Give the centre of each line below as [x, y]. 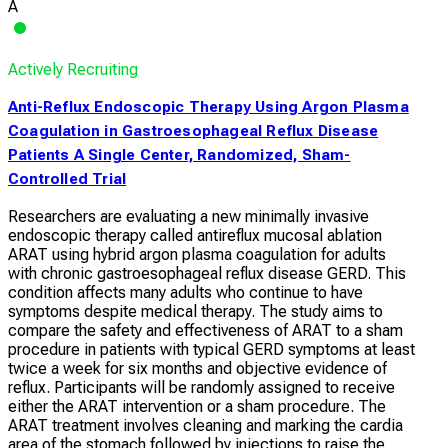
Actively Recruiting [73, 69]
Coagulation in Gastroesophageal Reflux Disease [193, 130]
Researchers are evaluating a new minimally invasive [188, 216]
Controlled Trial [67, 178]
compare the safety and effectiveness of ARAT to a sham [205, 330]
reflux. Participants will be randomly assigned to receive [201, 387]
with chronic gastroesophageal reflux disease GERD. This [207, 273]
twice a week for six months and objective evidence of [197, 368]
